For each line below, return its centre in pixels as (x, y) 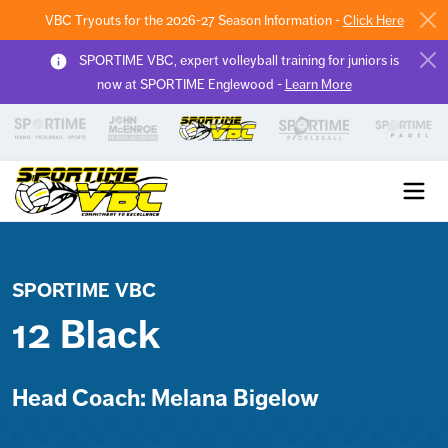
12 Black (86, 334)
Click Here (373, 20)
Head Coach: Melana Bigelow (165, 397)
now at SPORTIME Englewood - (190, 84)
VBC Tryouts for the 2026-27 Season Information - (193, 20)
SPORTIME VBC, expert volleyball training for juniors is (238, 60)
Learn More (318, 84)
